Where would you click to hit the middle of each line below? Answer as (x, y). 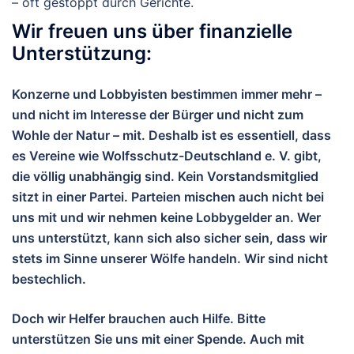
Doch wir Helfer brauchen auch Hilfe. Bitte (139, 318)
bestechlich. (51, 279)
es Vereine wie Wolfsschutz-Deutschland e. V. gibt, (167, 155)
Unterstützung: (82, 53)
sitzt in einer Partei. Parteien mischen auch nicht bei (168, 196)
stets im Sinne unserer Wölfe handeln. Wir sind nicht (170, 258)
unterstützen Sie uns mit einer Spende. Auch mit (158, 339)
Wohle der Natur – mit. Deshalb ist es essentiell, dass (171, 135)
